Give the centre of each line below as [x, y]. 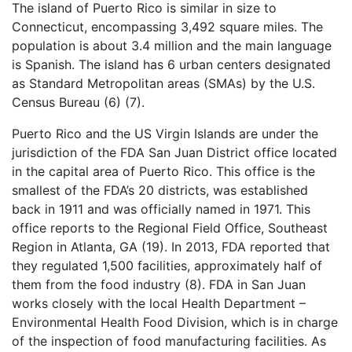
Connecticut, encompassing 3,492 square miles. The [167, 26]
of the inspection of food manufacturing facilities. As [169, 341]
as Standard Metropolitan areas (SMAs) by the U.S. [163, 83]
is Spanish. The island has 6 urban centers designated [171, 64]
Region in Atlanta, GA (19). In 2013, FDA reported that [171, 246]
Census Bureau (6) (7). [78, 102]
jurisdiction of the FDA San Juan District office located [174, 152]
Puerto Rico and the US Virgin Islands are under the [165, 133]
